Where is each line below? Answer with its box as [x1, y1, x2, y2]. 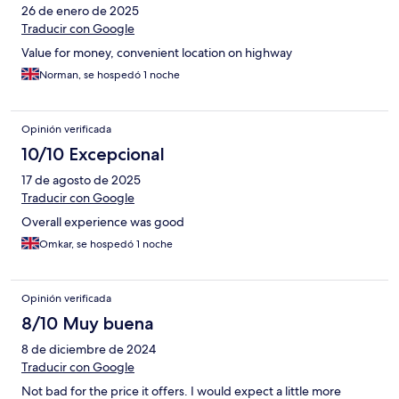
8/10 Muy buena [21, 313, 154, 335]
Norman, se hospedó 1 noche [39, 68, 180, 83]
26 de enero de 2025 [21, 3, 139, 20]
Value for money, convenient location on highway [21, 45, 292, 61]
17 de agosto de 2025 [21, 172, 141, 189]
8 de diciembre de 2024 [21, 341, 156, 358]
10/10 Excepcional [21, 143, 165, 166]
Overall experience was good [21, 214, 184, 231]
